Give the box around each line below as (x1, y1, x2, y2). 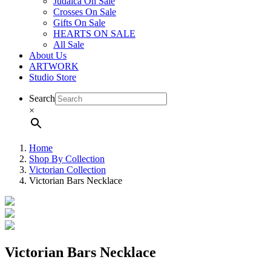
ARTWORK (29, 60, 79, 71)
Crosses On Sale (53, 6, 116, 17)
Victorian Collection (29, 164, 106, 175)
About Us (29, 50, 67, 60)
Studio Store (29, 71, 76, 82)
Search (29, 93, 55, 103)
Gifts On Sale (53, 17, 105, 28)
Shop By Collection (29, 153, 105, 164)
